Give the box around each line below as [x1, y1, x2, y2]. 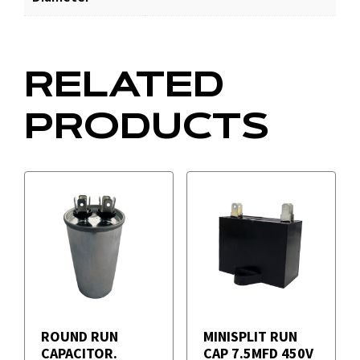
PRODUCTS [24, 103, 268, 149]
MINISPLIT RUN [202, 327, 297, 346]
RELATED [24, 61, 224, 108]
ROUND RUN [41, 327, 118, 346]
